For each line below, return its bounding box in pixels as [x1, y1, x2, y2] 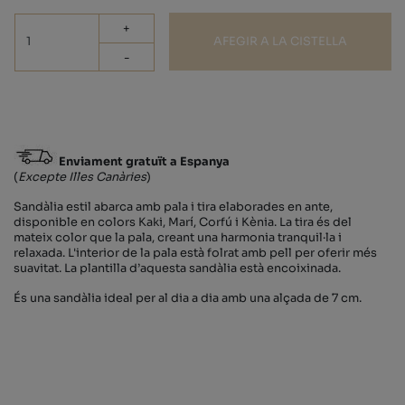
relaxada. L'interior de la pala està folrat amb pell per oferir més [14, 245, 377, 260]
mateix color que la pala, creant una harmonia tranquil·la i [14, 230, 342, 245]
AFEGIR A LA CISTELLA [212, 33, 347, 49]
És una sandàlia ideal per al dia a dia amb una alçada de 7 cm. [14, 290, 362, 306]
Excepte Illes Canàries [18, 169, 146, 184]
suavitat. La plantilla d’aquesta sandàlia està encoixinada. [14, 260, 341, 276]
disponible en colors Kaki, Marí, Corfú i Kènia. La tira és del [14, 214, 352, 230]
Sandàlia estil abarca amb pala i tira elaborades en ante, [14, 199, 333, 214]
